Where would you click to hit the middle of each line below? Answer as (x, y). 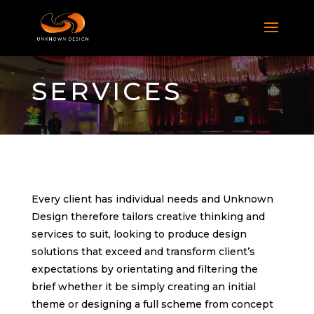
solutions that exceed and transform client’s (143, 251)
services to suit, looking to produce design (139, 234)
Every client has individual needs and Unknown (152, 199)
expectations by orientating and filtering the (144, 269)
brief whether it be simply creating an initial (143, 286)
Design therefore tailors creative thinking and (148, 216)
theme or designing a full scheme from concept (152, 304)
